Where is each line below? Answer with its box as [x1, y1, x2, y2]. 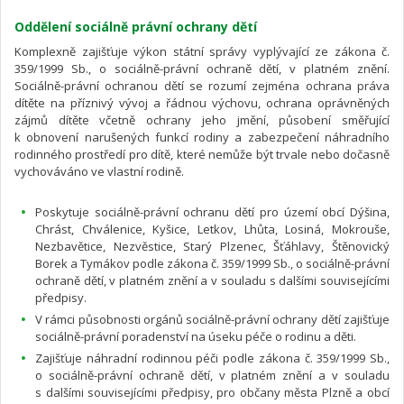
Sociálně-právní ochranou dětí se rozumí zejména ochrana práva [14, 77, 390, 94]
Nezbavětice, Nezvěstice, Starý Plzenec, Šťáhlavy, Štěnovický [35, 237, 390, 254]
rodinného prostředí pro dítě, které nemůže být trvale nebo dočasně [14, 145, 390, 162]
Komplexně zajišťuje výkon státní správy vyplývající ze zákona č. [14, 42, 390, 60]
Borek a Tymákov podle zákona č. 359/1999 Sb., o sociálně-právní [35, 254, 390, 271]
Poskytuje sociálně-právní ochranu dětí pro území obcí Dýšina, [35, 203, 390, 220]
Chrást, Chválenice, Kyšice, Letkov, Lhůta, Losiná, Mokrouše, [35, 220, 390, 237]
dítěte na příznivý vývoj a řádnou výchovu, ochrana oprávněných [14, 94, 390, 111]
